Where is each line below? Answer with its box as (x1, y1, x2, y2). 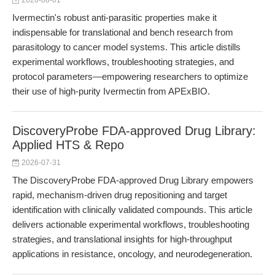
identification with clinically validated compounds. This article (12, 204, 252, 215)
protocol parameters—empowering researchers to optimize (12, 71, 248, 82)
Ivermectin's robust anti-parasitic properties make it (12, 12, 217, 23)
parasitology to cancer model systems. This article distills (12, 42, 241, 52)
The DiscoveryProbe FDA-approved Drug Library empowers (12, 175, 254, 185)
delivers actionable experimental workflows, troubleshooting (12, 219, 249, 230)
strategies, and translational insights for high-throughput (12, 234, 232, 244)
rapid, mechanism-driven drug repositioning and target (12, 190, 227, 200)
